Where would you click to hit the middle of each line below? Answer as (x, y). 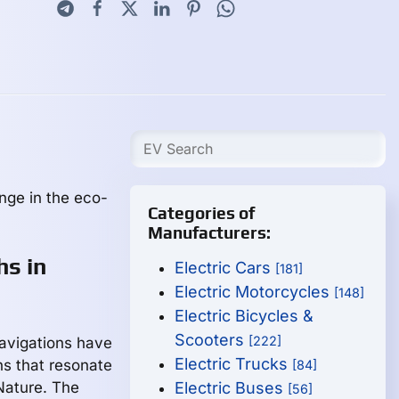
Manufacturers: (210, 232)
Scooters (212, 340)
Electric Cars (225, 268)
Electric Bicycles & (244, 316)
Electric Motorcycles (255, 292)
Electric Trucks (234, 364)
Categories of (202, 213)
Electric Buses (232, 388)
